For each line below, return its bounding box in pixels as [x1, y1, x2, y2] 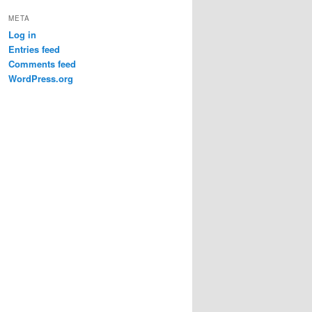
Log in [8, 28, 36, 42]
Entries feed [8, 42, 60, 56]
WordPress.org [8, 72, 73, 86]
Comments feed [8, 57, 76, 71]
